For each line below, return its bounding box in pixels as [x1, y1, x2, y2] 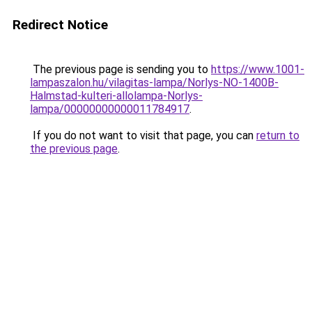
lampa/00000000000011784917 [30, 102, 189, 116]
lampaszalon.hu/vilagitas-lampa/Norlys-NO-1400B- [30, 76, 279, 89]
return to [256, 129, 299, 142]
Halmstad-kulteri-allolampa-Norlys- [30, 89, 203, 102]
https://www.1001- [211, 63, 304, 76]
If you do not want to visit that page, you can [30, 129, 256, 142]
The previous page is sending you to [30, 63, 211, 76]
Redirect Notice [13, 17, 108, 33]
